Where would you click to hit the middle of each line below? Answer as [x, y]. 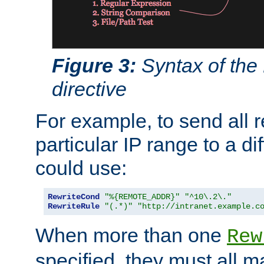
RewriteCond [74, 197]
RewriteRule [74, 206]
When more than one [131, 235]
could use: [81, 168]
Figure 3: [94, 65]
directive [89, 89]
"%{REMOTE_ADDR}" [142, 197]
